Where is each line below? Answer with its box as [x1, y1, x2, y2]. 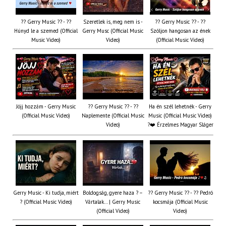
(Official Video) [96, 207, 130, 215]
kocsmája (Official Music [152, 198, 208, 206]
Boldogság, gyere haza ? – [83, 189, 143, 197]
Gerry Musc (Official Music [82, 27, 143, 35]
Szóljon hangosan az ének [150, 27, 210, 35]
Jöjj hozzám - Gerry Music [16, 103, 76, 110]
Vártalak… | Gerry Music [85, 198, 140, 206]
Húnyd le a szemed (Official [14, 27, 78, 35]
